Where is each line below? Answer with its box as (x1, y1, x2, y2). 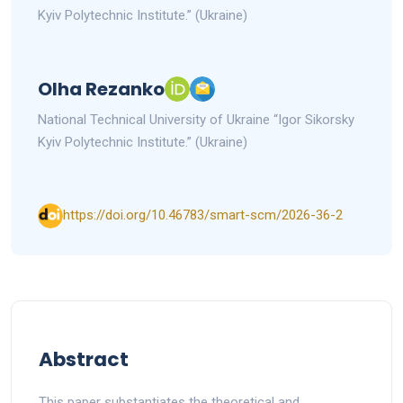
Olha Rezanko (38, 76, 165, 102)
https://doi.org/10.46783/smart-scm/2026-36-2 (63, 207, 343, 224)
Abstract (39, 345, 129, 373)
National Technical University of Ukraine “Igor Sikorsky (38, 111, 354, 128)
